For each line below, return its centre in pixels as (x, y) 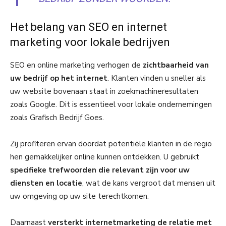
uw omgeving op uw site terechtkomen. (79, 196)
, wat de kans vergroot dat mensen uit (149, 183)
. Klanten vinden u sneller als (157, 78)
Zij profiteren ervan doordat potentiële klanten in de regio (111, 144)
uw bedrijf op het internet (59, 78)
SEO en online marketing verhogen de (76, 65)
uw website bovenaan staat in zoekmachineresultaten (104, 91)
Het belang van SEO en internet (89, 27)
